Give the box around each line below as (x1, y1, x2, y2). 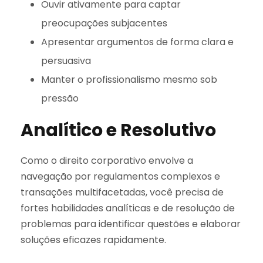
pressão (41, 91, 79, 105)
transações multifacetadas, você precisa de (21, 185, 224, 199)
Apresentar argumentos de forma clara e (41, 35, 234, 49)
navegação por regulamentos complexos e (21, 169, 220, 183)
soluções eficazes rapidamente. (21, 232, 166, 247)
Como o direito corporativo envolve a (21, 153, 193, 167)
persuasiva (41, 53, 91, 68)
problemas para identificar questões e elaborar (21, 217, 241, 231)
